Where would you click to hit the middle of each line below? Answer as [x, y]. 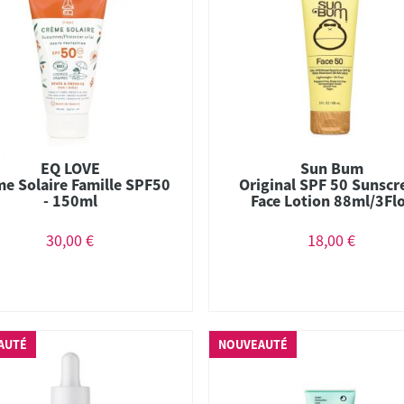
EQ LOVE [70, 168]
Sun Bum [331, 168]
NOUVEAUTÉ [253, 344]
